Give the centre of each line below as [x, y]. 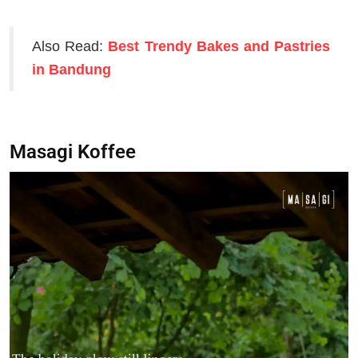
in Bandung [72, 70]
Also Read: [70, 47]
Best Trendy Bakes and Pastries [219, 47]
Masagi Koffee [73, 152]
